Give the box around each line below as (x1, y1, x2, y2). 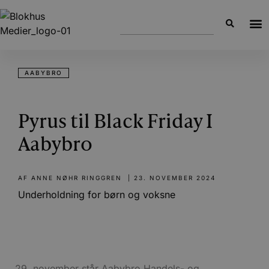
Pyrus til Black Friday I (18, 113, 213, 132)
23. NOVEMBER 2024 (134, 174, 216, 181)
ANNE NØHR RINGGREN (28, 174, 122, 181)
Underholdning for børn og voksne (18, 189, 175, 201)
